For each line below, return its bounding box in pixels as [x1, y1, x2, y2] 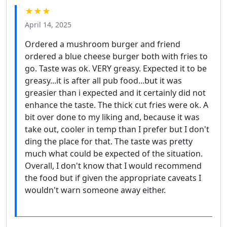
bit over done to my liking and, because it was [25, 111, 200, 123]
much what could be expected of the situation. [25, 148, 203, 160]
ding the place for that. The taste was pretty [25, 136, 193, 147]
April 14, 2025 [25, 20, 71, 30]
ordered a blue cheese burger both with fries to [25, 51, 208, 62]
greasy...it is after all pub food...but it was [25, 75, 182, 87]
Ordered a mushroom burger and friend [25, 39, 180, 50]
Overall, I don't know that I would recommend [25, 160, 202, 172]
